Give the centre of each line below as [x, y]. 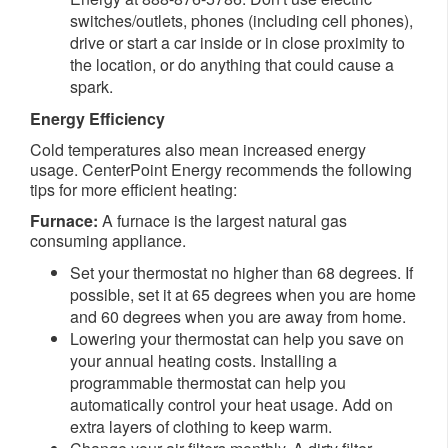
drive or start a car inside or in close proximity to [237, 43]
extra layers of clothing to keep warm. [201, 427]
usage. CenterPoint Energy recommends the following [221, 170]
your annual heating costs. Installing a [203, 361]
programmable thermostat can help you [208, 383]
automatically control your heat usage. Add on [231, 405]
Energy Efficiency [97, 119]
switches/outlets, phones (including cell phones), [241, 21]
